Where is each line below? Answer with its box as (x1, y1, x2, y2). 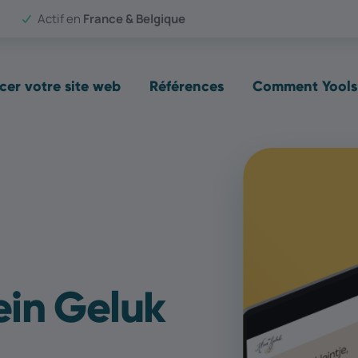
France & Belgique (80, 10, 185, 26)
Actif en (37, 10, 81, 26)
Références (149, 77, 224, 95)
